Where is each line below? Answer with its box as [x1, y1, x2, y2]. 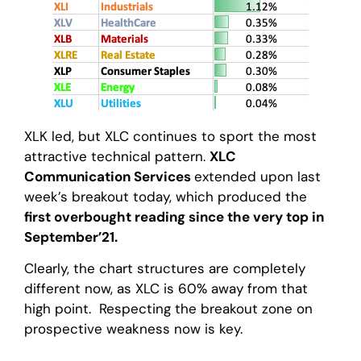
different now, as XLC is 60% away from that [24, 280, 308, 298]
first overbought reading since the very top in [24, 208, 324, 226]
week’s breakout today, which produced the [24, 188, 307, 206]
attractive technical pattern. [24, 147, 210, 166]
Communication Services [24, 168, 194, 186]
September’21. [24, 228, 121, 247]
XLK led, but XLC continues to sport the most [24, 127, 317, 146]
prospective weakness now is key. [24, 320, 243, 338]
